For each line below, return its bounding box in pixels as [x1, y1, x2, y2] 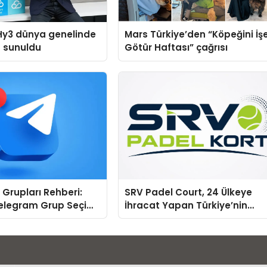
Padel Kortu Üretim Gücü [125, 212, 243, 225]
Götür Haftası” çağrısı [125, 41, 228, 54]
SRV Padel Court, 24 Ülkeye [125, 185, 253, 198]
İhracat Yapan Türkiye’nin [125, 198, 248, 212]
